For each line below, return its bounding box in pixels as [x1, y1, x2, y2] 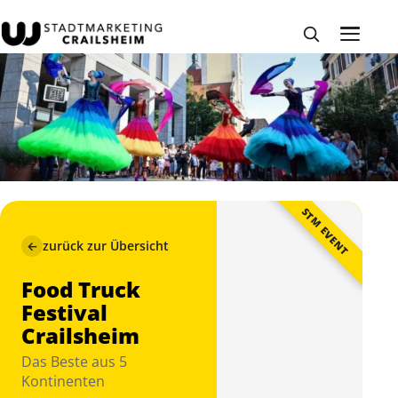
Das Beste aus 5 [21, 352, 127, 372]
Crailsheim [21, 320, 139, 350]
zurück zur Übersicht [43, 237, 169, 255]
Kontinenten [21, 371, 105, 392]
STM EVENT [298, 205, 353, 259]
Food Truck [21, 274, 140, 304]
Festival [21, 297, 107, 327]
